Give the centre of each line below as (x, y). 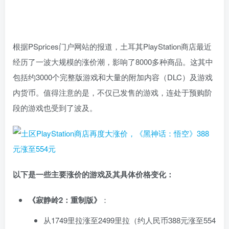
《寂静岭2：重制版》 (65, 200)
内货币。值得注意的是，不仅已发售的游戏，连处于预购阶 (112, 93)
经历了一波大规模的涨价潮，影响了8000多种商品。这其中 (113, 62)
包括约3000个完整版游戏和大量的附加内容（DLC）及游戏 (113, 77)
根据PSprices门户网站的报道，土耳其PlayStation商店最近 (112, 47)
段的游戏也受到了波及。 (55, 108)
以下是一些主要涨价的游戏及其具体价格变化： (93, 175)
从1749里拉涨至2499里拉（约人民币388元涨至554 (130, 220)
